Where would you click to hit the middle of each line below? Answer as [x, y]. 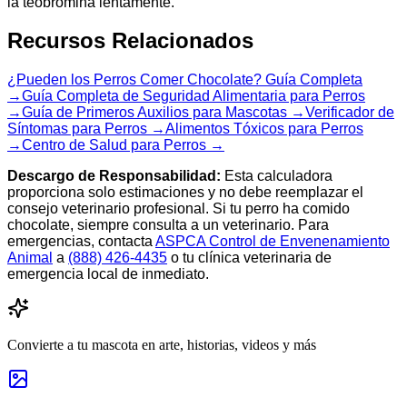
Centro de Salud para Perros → [123, 145]
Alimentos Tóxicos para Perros [264, 129]
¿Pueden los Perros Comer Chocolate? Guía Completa [185, 80]
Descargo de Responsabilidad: [114, 176]
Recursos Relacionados [130, 41]
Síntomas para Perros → [86, 129]
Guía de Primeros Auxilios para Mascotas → [164, 113]
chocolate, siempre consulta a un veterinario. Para [168, 225]
